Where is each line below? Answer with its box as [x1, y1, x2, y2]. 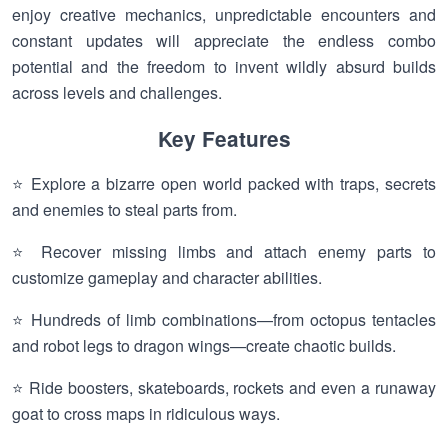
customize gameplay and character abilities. [12, 266, 322, 289]
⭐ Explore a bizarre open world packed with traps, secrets [12, 172, 436, 195]
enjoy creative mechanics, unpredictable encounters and [12, 3, 436, 26]
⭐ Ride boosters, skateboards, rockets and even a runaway [12, 376, 436, 399]
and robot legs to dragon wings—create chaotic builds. [12, 334, 396, 357]
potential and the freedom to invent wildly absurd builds [12, 55, 436, 78]
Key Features [157, 124, 291, 153]
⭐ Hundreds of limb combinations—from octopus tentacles [12, 308, 436, 331]
